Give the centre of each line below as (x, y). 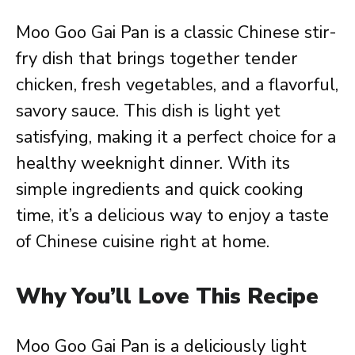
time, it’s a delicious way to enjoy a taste (172, 216)
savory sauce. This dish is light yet (148, 111)
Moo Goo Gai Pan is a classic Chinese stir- (176, 32)
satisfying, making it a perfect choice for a (176, 137)
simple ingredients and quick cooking (160, 189)
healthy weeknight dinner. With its (153, 163)
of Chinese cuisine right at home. (143, 242)
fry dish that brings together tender (157, 59)
